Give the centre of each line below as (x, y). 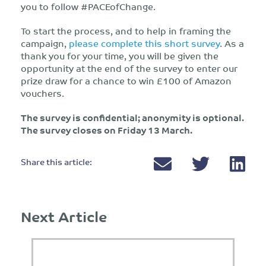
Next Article (64, 216)
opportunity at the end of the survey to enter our (129, 68)
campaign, (45, 43)
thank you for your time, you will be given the (120, 56)
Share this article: (56, 161)
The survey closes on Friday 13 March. (107, 130)
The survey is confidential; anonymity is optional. (132, 117)
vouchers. (42, 93)
